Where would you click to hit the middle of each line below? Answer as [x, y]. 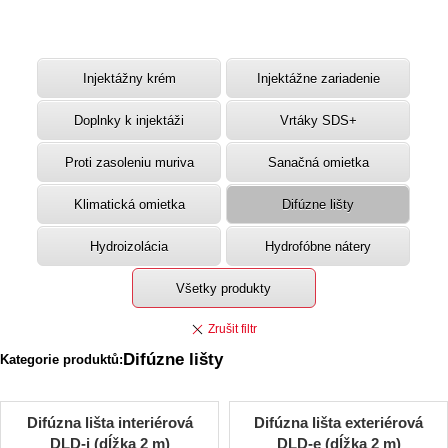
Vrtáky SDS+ [318, 120]
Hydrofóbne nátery [318, 246]
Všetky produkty [223, 288]
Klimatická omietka [129, 204]
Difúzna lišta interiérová [109, 423]
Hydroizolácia [129, 246]
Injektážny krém [129, 78]
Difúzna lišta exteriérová [338, 423]
